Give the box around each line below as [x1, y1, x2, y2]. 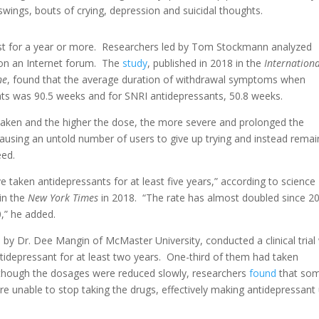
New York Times [28, 191, 99, 205]
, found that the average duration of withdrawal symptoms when [7, 73, 306, 87]
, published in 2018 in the [147, 56, 265, 70]
